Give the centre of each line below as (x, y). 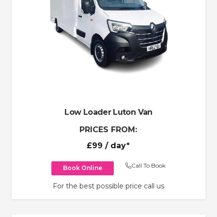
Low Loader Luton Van (108, 112)
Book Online (83, 168)
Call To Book (148, 166)
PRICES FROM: (108, 129)
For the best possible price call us (108, 186)
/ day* (116, 146)
